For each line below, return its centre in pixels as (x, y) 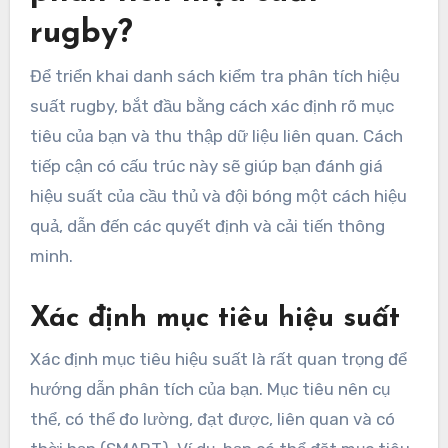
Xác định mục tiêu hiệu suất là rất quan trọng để (218, 358)
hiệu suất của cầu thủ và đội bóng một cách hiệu (218, 196)
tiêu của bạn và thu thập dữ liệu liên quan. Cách (216, 136)
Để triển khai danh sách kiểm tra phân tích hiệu (214, 76)
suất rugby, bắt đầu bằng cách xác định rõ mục (211, 106)
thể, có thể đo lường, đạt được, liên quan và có (212, 418)
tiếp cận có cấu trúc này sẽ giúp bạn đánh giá (206, 166)
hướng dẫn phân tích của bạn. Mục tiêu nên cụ (209, 388)
